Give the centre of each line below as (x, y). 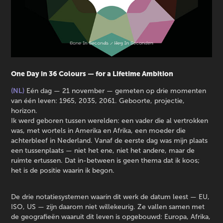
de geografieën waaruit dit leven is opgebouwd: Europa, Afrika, (111, 217)
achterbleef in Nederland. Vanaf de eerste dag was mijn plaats (110, 141)
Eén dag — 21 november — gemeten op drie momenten (115, 91)
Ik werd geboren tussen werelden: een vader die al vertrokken (110, 121)
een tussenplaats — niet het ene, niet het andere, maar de (103, 151)
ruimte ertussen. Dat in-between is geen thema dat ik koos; (106, 161)
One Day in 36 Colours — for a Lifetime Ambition (92, 74)
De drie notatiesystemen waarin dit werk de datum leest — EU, (111, 197)
